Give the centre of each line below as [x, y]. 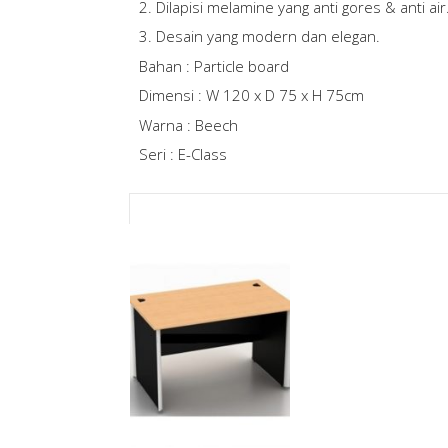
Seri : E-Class [182, 154]
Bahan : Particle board [213, 65]
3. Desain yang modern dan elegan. [259, 36]
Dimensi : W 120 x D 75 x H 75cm [251, 95]
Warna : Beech [188, 124]
